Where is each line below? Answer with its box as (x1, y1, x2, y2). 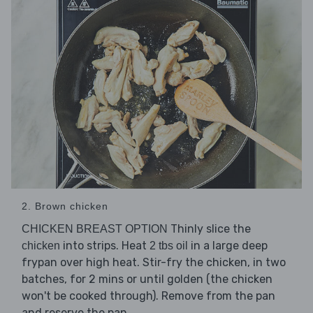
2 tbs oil (150, 240, 188, 252)
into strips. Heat (60, 239, 150, 253)
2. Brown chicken (22, 201, 108, 212)
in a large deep (188, 239, 268, 253)
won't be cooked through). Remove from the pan (22, 289, 275, 303)
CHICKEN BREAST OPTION (22, 223, 168, 235)
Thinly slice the (168, 222, 251, 236)
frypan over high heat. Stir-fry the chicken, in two (22, 256, 286, 270)
